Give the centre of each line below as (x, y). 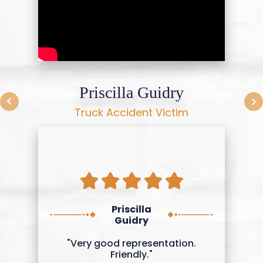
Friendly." (131, 254)
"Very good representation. (131, 243)
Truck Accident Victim (131, 113)
